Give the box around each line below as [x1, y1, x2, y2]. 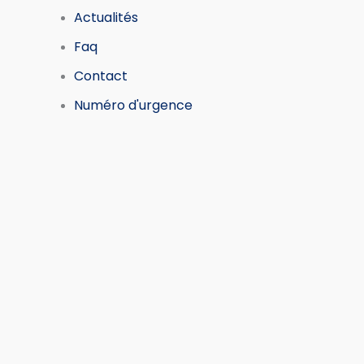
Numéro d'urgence [74, 96, 193, 115]
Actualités [74, 8, 139, 28]
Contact [74, 67, 128, 86]
